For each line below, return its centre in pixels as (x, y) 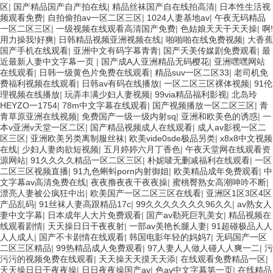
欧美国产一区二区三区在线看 (146, 193)
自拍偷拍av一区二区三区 (95, 17)
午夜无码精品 (240, 17)
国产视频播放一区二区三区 (204, 105)
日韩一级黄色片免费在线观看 (94, 72)
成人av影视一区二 (232, 127)
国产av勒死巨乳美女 (185, 215)
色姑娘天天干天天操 (219, 28)
